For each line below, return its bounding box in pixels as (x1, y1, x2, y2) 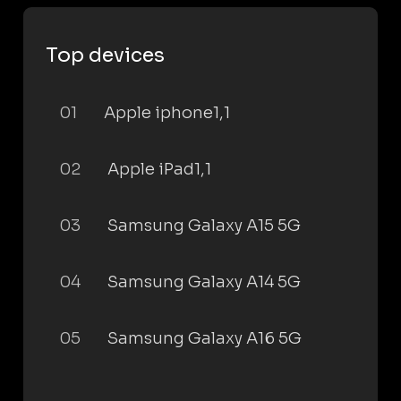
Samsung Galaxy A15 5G (107, 215, 301, 235)
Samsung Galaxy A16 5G (107, 328, 302, 348)
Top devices (46, 42, 165, 67)
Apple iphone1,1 (104, 102, 230, 123)
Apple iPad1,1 (107, 158, 211, 179)
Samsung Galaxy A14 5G (107, 271, 301, 292)
